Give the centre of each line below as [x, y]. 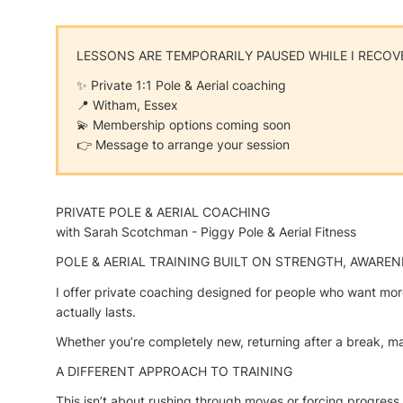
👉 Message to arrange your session [183, 145]
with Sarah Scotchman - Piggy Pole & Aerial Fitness [206, 232]
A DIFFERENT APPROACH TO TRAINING [174, 371]
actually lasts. [96, 311]
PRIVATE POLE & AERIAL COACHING [163, 212]
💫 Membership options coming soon [184, 125]
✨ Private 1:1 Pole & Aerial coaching [181, 85]
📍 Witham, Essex [127, 105]
